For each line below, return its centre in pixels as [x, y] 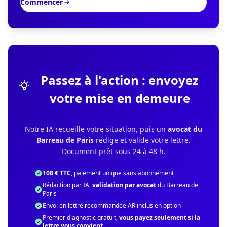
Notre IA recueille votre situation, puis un [96, 129]
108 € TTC [57, 173]
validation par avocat [124, 185]
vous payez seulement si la [160, 218]
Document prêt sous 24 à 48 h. [113, 152]
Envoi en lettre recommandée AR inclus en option [112, 206]
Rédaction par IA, [67, 185]
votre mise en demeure [120, 98]
